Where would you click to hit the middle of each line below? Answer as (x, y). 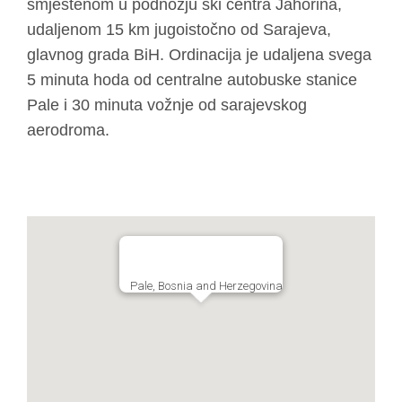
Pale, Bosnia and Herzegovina (206, 286)
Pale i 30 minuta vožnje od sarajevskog (167, 105)
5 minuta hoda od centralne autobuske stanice (192, 80)
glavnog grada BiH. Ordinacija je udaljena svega (199, 55)
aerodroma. (68, 131)
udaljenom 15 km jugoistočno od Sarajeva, (179, 30)
